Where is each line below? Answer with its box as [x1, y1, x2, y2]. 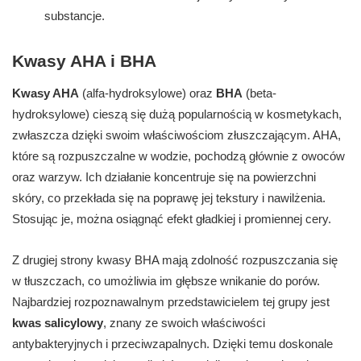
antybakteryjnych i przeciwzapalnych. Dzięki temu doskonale [12, 337, 333, 351]
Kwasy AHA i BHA [12, 52, 156, 71]
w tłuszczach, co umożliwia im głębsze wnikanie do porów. [12, 274, 320, 288]
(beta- [243, 86, 276, 101]
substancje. [44, 9, 105, 23]
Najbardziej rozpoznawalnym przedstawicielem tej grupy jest [12, 295, 330, 309]
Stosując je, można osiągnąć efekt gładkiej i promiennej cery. [12, 212, 331, 226]
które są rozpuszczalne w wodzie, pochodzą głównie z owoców [12, 149, 345, 164]
